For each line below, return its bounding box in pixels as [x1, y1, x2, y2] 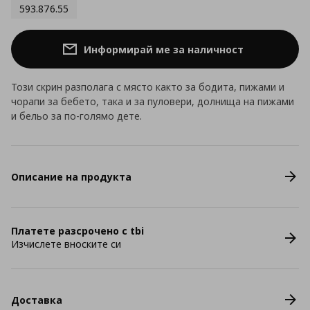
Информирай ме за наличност [83, 42, 244, 56]
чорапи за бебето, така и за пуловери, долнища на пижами [11, 95, 294, 108]
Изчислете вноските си [11, 237, 121, 250]
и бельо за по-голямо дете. [11, 109, 142, 122]
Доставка [11, 293, 62, 307]
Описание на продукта [11, 170, 131, 183]
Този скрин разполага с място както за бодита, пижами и [11, 80, 284, 93]
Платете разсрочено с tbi [11, 224, 144, 237]
